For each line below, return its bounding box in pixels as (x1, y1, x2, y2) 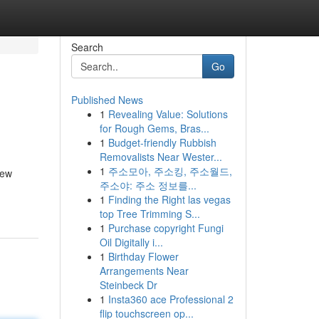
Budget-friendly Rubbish (108, 135, 216, 150)
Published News (70, 93, 143, 107)
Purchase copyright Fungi (108, 221, 224, 235)
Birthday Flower (108, 249, 179, 263)
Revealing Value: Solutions (108, 107, 228, 121)
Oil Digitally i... (99, 235, 163, 249)
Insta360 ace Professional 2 (108, 292, 234, 306)
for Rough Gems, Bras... (99, 121, 209, 135)
